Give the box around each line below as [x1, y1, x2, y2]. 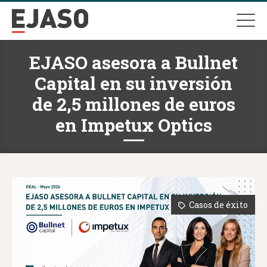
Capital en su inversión [35, 72, 232, 95]
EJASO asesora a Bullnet [29, 51, 238, 74]
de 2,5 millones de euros [32, 92, 235, 116]
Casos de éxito [189, 199, 248, 210]
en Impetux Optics [55, 113, 212, 136]
